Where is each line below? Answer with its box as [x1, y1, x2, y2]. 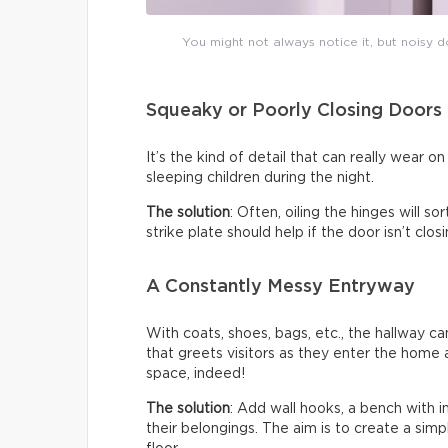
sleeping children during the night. [146, 170, 374, 185]
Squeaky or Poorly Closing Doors [146, 101, 442, 120]
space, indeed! [146, 366, 245, 381]
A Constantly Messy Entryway [146, 277, 415, 296]
